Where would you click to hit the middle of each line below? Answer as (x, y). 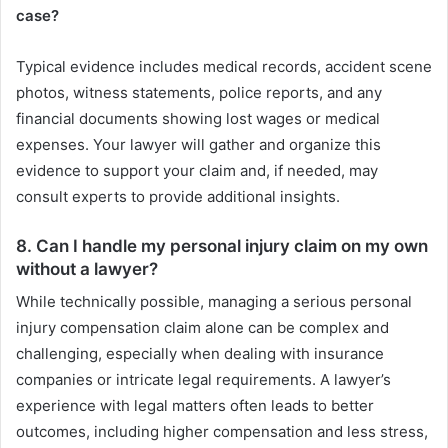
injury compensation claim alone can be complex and (202, 328)
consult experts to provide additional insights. (178, 196)
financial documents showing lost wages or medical (198, 118)
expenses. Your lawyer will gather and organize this (198, 144)
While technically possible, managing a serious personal (214, 302)
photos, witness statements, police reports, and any (199, 92)
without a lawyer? (87, 268)
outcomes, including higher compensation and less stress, (222, 432)
